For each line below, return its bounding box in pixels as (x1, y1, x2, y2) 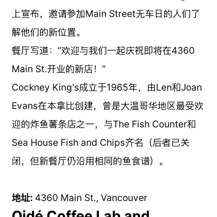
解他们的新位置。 (11, 26, 85, 38)
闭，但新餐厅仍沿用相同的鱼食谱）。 (11, 155, 168, 167)
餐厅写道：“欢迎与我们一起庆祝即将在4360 (11, 44, 195, 56)
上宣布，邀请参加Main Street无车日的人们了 (11, 7, 200, 19)
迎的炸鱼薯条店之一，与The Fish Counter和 (11, 118, 196, 130)
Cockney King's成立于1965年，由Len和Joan (11, 81, 202, 93)
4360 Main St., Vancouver (34, 191, 147, 203)
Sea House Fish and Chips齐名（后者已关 (11, 136, 189, 148)
